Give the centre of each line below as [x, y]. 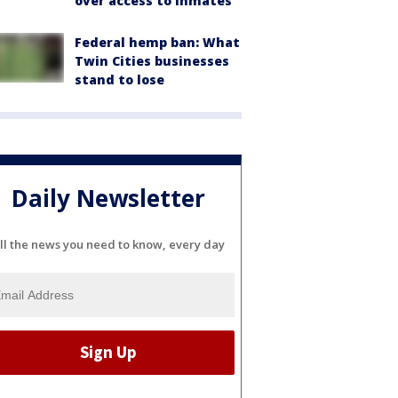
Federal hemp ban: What [157, 42]
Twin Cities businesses [152, 61]
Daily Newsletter [108, 199]
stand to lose [119, 80]
